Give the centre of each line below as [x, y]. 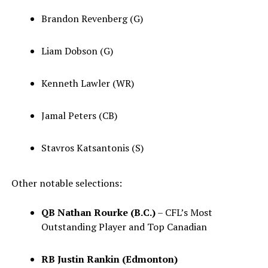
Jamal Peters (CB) [79, 115]
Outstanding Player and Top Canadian [124, 227]
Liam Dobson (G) [77, 51]
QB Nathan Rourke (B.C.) [98, 212]
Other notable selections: [66, 183]
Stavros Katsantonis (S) [92, 148]
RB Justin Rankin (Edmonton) [109, 259]
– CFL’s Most [184, 212]
